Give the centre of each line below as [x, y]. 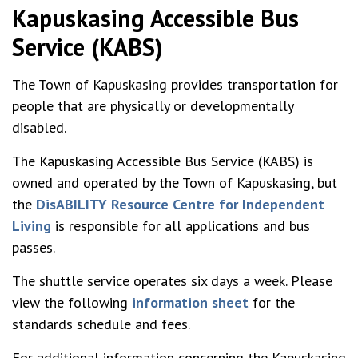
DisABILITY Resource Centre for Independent [180, 204]
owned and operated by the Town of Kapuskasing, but [175, 183]
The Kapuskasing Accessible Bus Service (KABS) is [163, 161]
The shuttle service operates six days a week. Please [172, 281]
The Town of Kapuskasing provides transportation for [175, 84]
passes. [34, 247]
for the [272, 302]
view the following [72, 302]
